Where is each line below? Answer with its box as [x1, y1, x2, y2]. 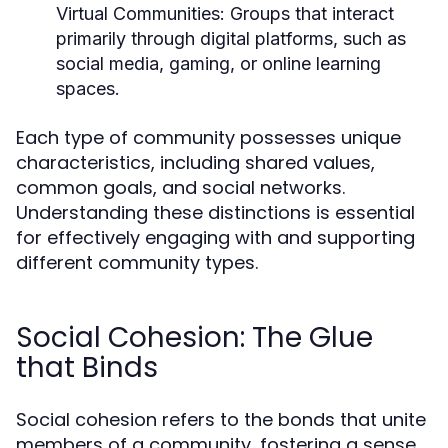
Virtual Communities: [56, 3, 225, 24]
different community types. [16, 250, 258, 275]
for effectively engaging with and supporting [16, 225, 415, 250]
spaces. [56, 78, 120, 99]
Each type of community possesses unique [16, 125, 401, 150]
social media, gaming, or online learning [56, 53, 381, 74]
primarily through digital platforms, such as [56, 28, 406, 49]
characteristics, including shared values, [16, 150, 375, 175]
